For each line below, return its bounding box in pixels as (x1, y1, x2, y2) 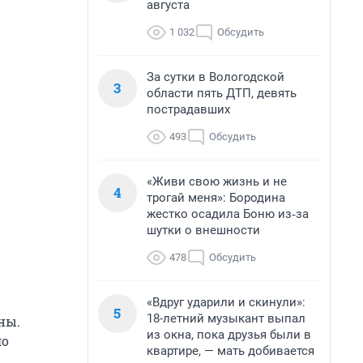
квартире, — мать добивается (147, 344, 314, 358)
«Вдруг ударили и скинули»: (147, 295, 305, 310)
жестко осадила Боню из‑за (147, 207, 309, 221)
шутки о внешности (147, 223, 260, 237)
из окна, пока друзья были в (147, 327, 311, 342)
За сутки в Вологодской (147, 70, 284, 84)
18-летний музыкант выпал (147, 311, 305, 326)
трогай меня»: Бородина (147, 190, 285, 205)
